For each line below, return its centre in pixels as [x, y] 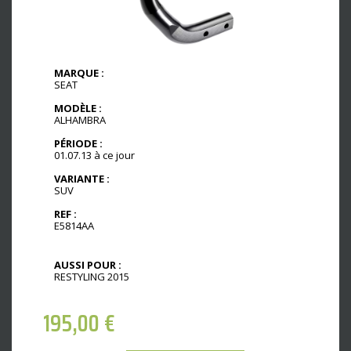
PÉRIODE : [78, 144]
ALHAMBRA [80, 120]
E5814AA [74, 225]
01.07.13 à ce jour [94, 156]
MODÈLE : [78, 109]
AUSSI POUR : [88, 264]
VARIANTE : [82, 178]
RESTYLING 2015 [92, 276]
